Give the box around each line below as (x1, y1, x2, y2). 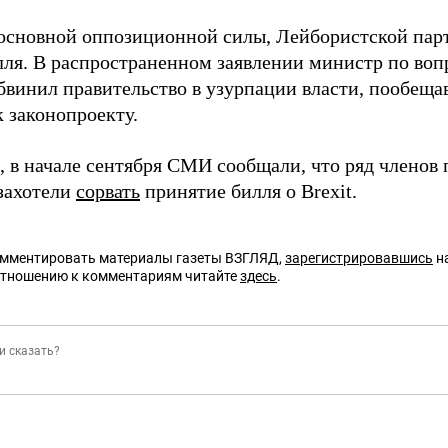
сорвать (76, 180, 140, 202)
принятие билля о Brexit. (140, 180, 357, 202)
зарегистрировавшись (285, 250, 433, 266)
